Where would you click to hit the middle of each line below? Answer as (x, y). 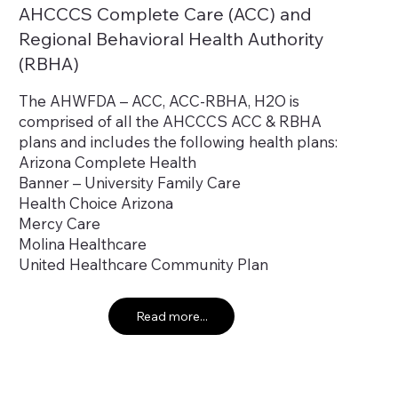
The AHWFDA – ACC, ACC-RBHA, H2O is (159, 101)
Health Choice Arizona (96, 203)
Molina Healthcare (83, 244)
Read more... (171, 316)
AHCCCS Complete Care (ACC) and (165, 14)
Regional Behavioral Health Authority (171, 39)
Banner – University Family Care (130, 183)
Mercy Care (60, 224)
